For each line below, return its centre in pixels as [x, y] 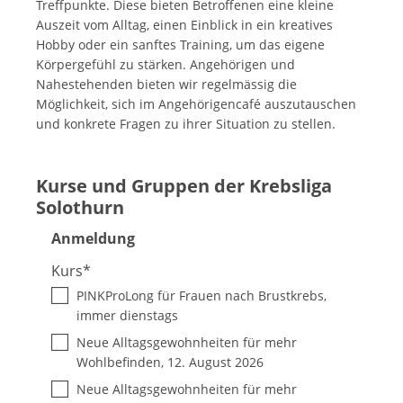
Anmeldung [93, 239]
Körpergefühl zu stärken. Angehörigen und [166, 64]
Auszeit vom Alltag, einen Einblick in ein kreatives [184, 24]
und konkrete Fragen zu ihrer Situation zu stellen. [186, 123]
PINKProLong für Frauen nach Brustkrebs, [201, 296]
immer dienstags [127, 316]
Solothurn [80, 208]
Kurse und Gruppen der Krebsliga [184, 186]
